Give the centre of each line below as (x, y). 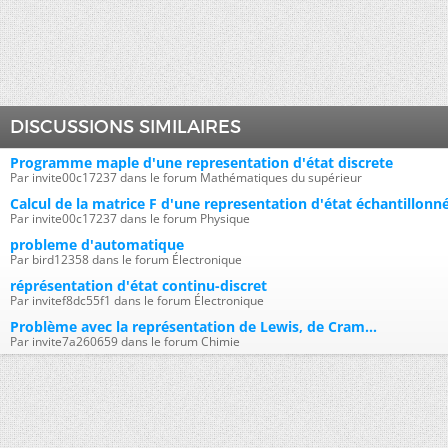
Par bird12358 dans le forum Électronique (126, 259)
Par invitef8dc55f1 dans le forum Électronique (137, 300)
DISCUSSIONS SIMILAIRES (125, 127)
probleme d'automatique (97, 244)
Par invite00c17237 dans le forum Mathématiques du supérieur (186, 177)
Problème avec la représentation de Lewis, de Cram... (193, 326)
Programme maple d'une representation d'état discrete (201, 162)
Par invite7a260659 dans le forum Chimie (125, 341)
